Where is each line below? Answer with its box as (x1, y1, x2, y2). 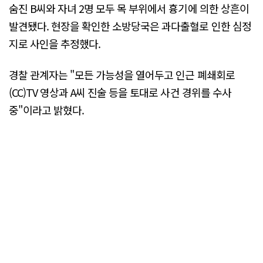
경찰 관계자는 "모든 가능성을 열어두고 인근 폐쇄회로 (9, 67, 235, 83)
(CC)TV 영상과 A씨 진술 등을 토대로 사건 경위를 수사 (9, 85, 231, 100)
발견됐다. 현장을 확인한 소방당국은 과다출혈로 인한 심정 (9, 18, 251, 34)
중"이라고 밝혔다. (9, 102, 85, 118)
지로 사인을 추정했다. (9, 36, 101, 52)
